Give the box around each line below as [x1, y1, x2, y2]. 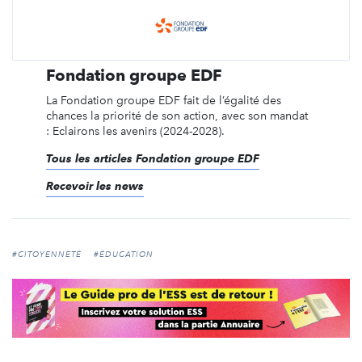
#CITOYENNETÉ [12, 249, 82, 259]
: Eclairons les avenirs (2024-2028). [45, 124, 225, 138]
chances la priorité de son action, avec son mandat [45, 108, 311, 123]
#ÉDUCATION [94, 249, 154, 259]
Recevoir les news [45, 179, 144, 192]
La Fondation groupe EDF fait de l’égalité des [45, 93, 281, 107]
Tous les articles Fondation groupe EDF [45, 151, 259, 165]
